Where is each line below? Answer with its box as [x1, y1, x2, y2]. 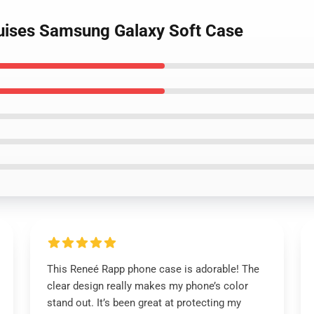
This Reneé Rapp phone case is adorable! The [46, 263, 259, 275]
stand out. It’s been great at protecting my [46, 296, 241, 309]
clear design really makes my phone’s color [46, 280, 248, 292]
